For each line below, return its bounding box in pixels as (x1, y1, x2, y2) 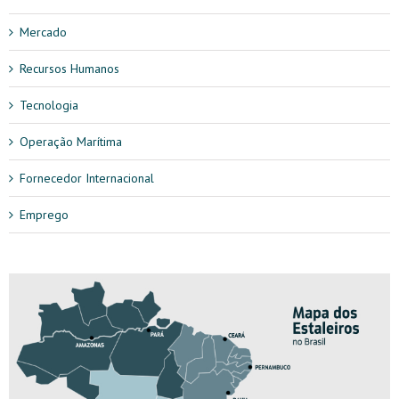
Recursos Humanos (20, 60, 119, 77)
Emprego (20, 206, 69, 223)
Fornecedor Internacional (20, 169, 154, 186)
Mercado (20, 23, 67, 40)
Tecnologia (20, 96, 78, 113)
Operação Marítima (20, 133, 122, 150)
